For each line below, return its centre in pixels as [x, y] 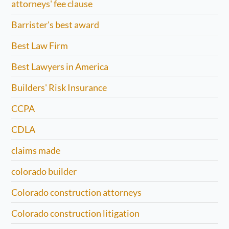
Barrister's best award [55, 25]
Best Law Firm [40, 45]
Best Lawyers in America [60, 66]
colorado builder [44, 171]
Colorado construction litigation [76, 213]
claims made [36, 150]
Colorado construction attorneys [77, 192]
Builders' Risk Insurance [59, 87]
